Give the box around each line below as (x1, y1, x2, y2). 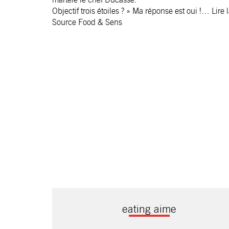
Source (52, 17, 78, 27)
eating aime (122, 202, 176, 215)
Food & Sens (78, 17, 122, 27)
